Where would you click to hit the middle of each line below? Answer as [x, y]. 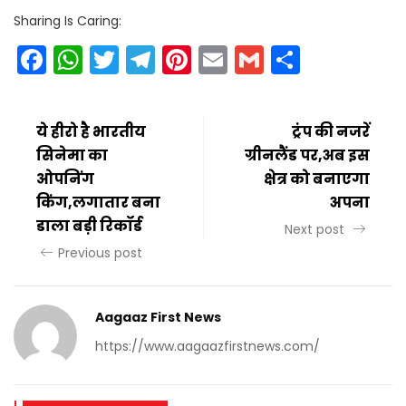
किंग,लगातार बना [98, 202]
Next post [316, 229]
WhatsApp [157, 59]
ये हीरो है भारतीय [91, 131]
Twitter [166, 59]
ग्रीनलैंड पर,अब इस [307, 155]
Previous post [100, 252]
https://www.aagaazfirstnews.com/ [208, 346]
